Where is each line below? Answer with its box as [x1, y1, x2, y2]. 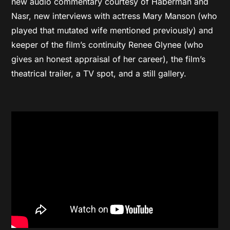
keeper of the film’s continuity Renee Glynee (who [11, 39, 204, 50]
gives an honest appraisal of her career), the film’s [11, 53, 206, 64]
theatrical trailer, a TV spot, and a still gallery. [11, 68, 187, 79]
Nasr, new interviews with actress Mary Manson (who [11, 10, 218, 21]
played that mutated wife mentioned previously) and [11, 25, 214, 35]
